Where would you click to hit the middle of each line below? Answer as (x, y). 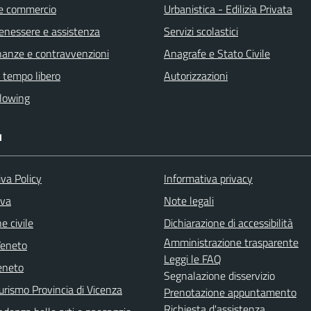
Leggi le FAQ (193, 259)
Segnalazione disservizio (219, 275)
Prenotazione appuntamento (230, 292)
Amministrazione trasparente (231, 242)
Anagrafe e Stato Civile (217, 53)
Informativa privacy (208, 178)
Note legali (189, 200)
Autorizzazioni (196, 75)
